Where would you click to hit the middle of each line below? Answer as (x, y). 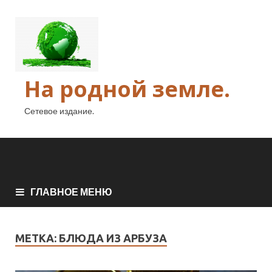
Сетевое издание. (59, 111)
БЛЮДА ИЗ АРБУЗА (113, 238)
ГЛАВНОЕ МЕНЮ (71, 191)
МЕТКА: (37, 238)
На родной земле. (127, 89)
